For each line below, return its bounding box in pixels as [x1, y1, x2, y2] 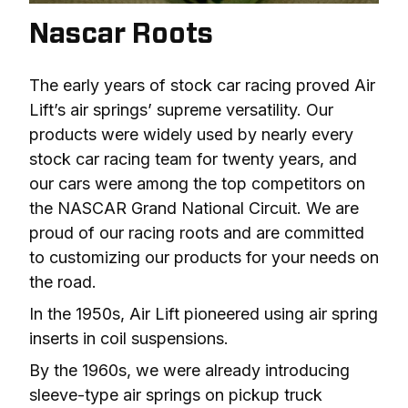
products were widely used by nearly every [29, 125, 353, 145]
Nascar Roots [29, 21, 213, 49]
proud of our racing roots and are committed [29, 223, 364, 243]
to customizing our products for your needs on [29, 248, 379, 268]
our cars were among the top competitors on [29, 174, 365, 194]
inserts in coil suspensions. [29, 329, 229, 349]
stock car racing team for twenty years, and [29, 149, 357, 169]
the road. [29, 272, 97, 292]
